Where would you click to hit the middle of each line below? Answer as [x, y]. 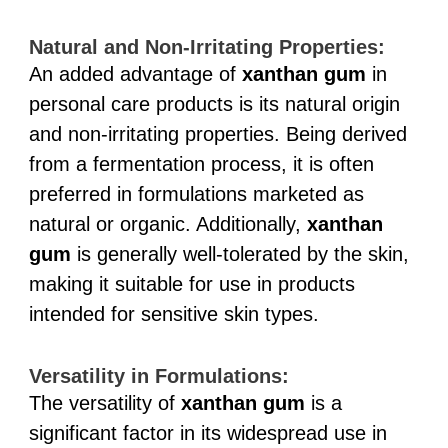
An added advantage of [135, 73]
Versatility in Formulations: [158, 375]
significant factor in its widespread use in [207, 432]
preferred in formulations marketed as [196, 193]
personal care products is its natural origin [214, 103]
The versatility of [104, 402]
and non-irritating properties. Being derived [217, 133]
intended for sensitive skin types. [173, 313]
